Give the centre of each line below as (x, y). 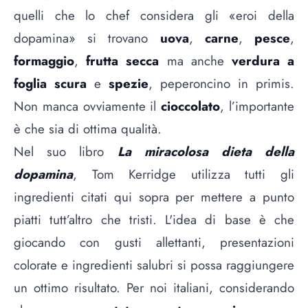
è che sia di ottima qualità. (88, 129)
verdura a (263, 61)
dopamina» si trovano (87, 38)
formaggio (44, 61)
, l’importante (257, 107)
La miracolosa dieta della (199, 152)
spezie (129, 84)
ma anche (195, 61)
